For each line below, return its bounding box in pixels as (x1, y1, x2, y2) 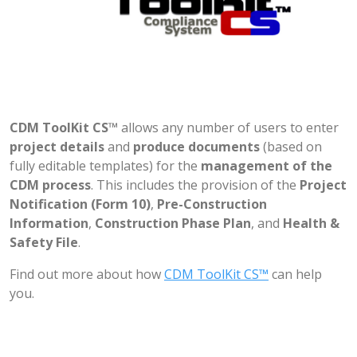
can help (269, 265, 322, 283)
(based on (260, 138, 322, 155)
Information (10, 214, 88, 232)
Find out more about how (10, 265, 164, 283)
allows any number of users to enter (118, 119, 339, 136)
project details (10, 138, 104, 155)
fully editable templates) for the (10, 157, 201, 175)
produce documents (133, 138, 260, 155)
